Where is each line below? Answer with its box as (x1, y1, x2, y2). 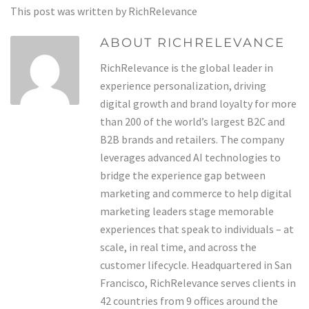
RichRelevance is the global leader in (100, 61, 273, 74)
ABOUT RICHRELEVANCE (100, 35, 285, 50)
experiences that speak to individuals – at (100, 222, 294, 236)
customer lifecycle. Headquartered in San (100, 258, 292, 272)
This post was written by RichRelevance (10, 4, 197, 18)
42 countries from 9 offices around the (100, 294, 278, 308)
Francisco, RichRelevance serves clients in (100, 276, 296, 290)
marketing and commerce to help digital (100, 186, 292, 200)
